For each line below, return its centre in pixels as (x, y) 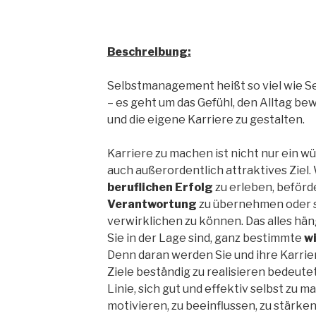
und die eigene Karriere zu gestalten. (206, 120)
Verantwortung (152, 204)
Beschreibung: (149, 52)
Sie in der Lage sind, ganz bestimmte (205, 238)
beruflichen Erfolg (160, 187)
